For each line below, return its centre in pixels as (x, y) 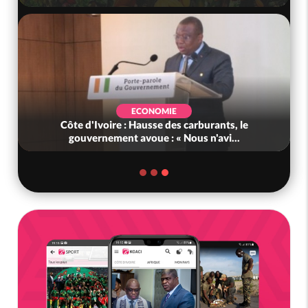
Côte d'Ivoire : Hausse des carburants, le (154, 124)
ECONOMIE (154, 111)
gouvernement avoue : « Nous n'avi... (154, 137)
